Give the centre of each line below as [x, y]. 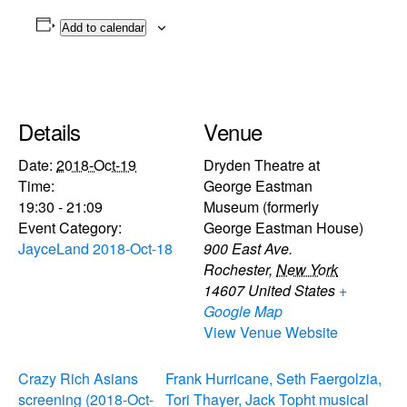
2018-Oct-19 [96, 164]
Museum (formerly [261, 206]
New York [307, 269]
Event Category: [70, 227]
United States [292, 290]
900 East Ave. [248, 248]
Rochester [236, 269]
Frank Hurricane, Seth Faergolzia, [274, 378]
